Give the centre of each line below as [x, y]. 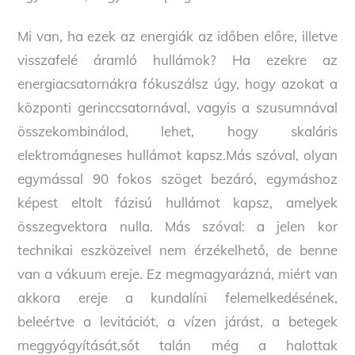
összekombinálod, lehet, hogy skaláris [177, 132]
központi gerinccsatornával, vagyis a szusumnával [177, 108]
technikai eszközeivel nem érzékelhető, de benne [177, 250]
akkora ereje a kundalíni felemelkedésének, [177, 298]
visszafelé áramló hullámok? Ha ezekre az [177, 60]
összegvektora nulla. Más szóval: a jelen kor [177, 227]
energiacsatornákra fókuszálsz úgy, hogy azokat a [177, 84]
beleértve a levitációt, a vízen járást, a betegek [177, 322]
